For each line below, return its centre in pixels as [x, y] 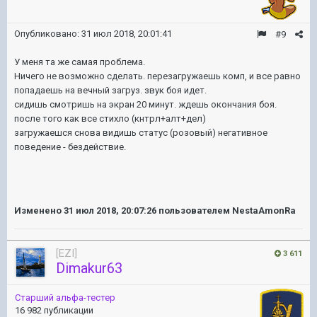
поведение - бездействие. [70, 147]
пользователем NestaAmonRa [226, 211]
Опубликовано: [48, 34]
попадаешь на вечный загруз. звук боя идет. [111, 90]
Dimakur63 [89, 268]
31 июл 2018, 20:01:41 [127, 34]
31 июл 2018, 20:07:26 [110, 211]
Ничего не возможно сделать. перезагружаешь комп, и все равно [157, 76]
